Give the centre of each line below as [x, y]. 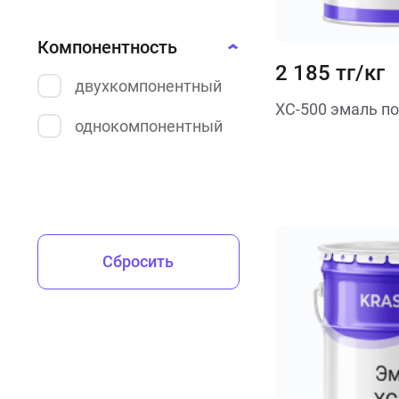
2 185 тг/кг [330, 73]
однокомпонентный [149, 126]
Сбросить [138, 261]
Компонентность [107, 47]
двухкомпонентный [148, 86]
